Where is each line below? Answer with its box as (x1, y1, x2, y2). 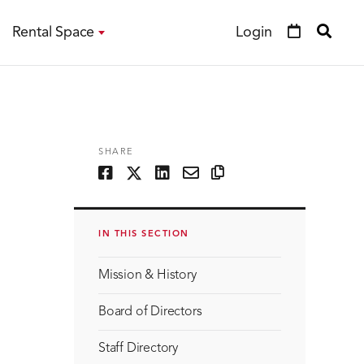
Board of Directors (98, 305, 202, 318)
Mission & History (98, 269, 197, 282)
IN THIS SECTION (98, 230, 189, 239)
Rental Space (11, 24, 95, 40)
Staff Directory (98, 342, 178, 355)
